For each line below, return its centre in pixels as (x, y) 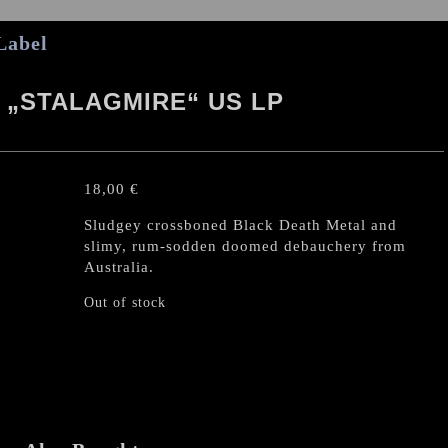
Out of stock (125, 302)
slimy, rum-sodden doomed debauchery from (245, 246)
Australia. (119, 267)
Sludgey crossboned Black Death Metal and (240, 225)
